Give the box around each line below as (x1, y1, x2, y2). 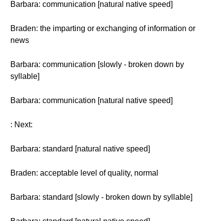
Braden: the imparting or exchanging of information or (10, 24, 195, 33)
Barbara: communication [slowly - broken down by (10, 60, 184, 69)
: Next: (10, 120, 33, 129)
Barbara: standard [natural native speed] (10, 145, 150, 153)
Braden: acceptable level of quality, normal (10, 169, 158, 177)
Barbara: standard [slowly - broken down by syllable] (10, 193, 192, 201)
